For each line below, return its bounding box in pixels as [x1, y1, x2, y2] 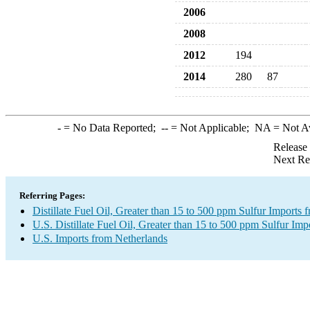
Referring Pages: [19, 190, 85, 201]
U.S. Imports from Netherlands [33, 232, 167, 244]
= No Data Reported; [60, 122, 161, 134]
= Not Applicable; [167, 122, 255, 134]
